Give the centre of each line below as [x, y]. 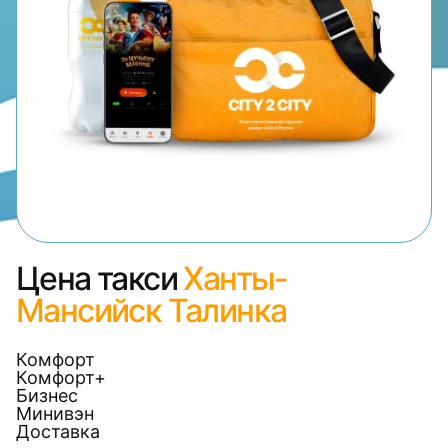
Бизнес [47, 395]
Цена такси [96, 278]
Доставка [58, 431]
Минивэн [55, 413]
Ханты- [235, 278]
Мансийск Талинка [151, 310]
